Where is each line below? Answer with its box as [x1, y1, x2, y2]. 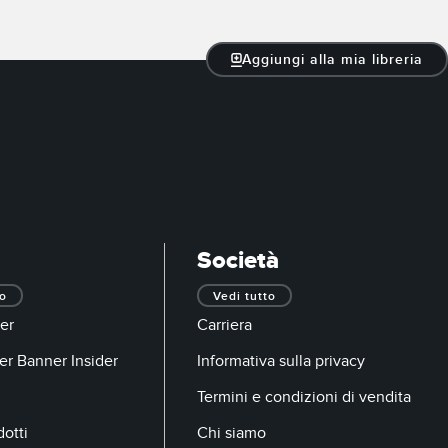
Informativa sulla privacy [197, 350, 365, 371]
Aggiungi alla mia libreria [242, 50, 423, 68]
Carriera [197, 314, 252, 335]
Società [197, 245, 279, 276]
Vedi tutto [213, 288, 276, 304]
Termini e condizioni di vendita [197, 386, 411, 407]
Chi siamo [197, 422, 266, 443]
